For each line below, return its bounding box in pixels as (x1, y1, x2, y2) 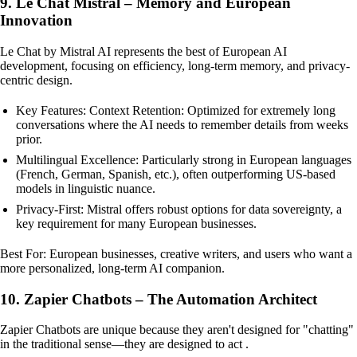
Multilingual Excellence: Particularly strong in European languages (16, 152, 351, 167)
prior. (16, 131, 42, 146)
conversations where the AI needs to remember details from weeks (16, 117, 348, 131)
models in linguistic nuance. (16, 181, 155, 195)
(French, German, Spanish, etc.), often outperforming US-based (16, 167, 335, 181)
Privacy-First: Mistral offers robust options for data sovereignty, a (16, 202, 342, 216)
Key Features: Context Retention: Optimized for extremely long (16, 103, 335, 117)
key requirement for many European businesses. (16, 216, 257, 230)
